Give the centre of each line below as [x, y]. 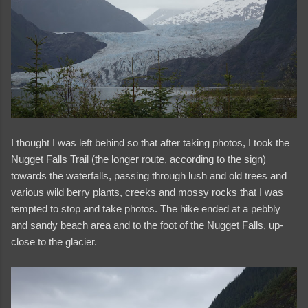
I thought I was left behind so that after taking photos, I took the [150, 143]
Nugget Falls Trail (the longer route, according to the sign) [139, 159]
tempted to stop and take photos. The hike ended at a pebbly [146, 209]
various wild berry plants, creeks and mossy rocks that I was [147, 192]
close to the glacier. [54, 242]
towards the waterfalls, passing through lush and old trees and [149, 176]
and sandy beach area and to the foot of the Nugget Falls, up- [147, 225]
